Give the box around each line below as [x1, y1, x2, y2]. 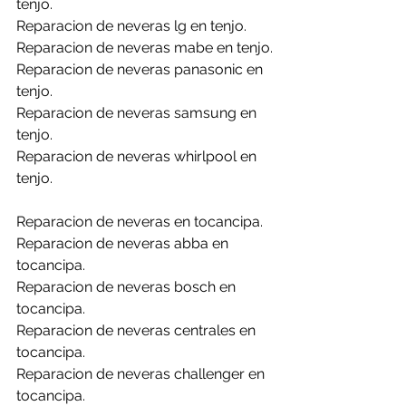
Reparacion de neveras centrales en [16, 322, 259, 339]
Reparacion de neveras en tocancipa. [16, 213, 263, 230]
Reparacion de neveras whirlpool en [16, 148, 260, 165]
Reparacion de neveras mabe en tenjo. [16, 39, 273, 56]
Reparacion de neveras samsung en [16, 104, 260, 121]
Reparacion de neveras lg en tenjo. [16, 17, 246, 34]
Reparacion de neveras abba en [16, 235, 232, 252]
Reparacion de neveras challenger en [16, 365, 268, 382]
